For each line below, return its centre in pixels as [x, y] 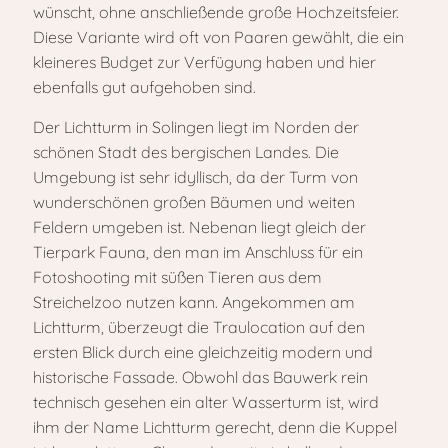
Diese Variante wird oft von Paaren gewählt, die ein [218, 37]
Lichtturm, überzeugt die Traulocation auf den [199, 327]
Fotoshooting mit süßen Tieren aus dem [177, 277]
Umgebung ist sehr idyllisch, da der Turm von [195, 177]
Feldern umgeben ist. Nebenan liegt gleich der [199, 227]
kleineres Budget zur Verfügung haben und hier [204, 62]
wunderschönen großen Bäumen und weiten [194, 202]
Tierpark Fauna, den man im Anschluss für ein [198, 252]
